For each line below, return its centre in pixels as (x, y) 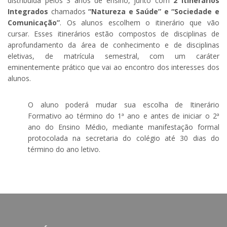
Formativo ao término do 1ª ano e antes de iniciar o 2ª (124, 116)
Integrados (28, 12)
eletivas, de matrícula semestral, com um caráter (113, 56)
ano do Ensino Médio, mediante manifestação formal (124, 127)
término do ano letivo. (64, 149)
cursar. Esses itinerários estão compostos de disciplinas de (113, 34)
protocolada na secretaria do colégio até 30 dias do (124, 138)
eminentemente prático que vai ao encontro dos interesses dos (113, 67)
